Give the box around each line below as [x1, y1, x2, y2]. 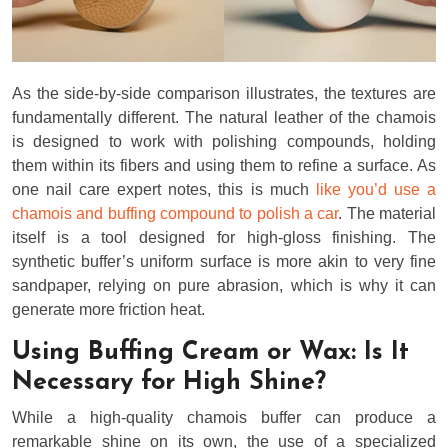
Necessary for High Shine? [12, 369, 326, 395]
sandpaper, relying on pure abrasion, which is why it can [12, 276, 436, 294]
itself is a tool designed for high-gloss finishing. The [12, 228, 436, 246]
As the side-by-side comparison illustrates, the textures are [12, 84, 436, 102]
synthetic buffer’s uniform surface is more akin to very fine [12, 252, 436, 270]
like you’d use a [315, 180, 437, 198]
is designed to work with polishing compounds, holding [12, 132, 436, 150]
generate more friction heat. [12, 300, 205, 318]
